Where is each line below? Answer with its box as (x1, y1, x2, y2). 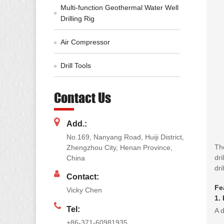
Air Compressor (60, 38, 110, 46)
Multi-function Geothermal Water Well (60, 3, 178, 11)
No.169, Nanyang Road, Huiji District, (66, 133, 184, 141)
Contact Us (54, 90, 111, 105)
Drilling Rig (60, 14, 94, 22)
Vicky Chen (66, 186, 102, 194)
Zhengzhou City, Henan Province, (66, 143, 172, 152)
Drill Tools (60, 61, 91, 69)
